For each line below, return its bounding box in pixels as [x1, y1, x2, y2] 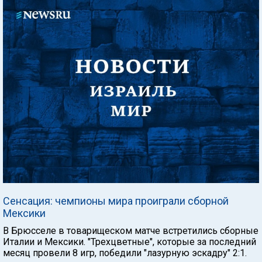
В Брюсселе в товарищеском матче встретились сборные [3, 225, 258, 236]
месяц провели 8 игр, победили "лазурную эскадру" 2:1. [3, 247, 247, 258]
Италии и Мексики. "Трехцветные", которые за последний [3, 236, 256, 247]
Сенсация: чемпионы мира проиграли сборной [3, 194, 229, 207]
